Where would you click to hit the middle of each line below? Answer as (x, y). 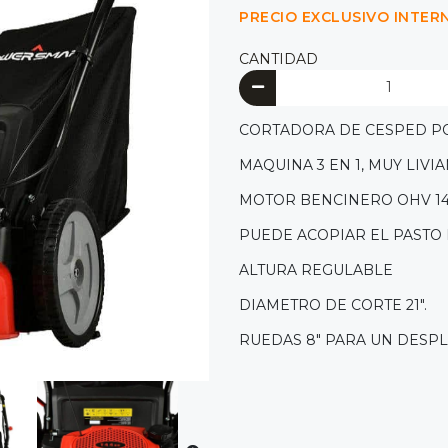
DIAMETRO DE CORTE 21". (333, 304)
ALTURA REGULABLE (318, 269)
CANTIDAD (278, 59)
